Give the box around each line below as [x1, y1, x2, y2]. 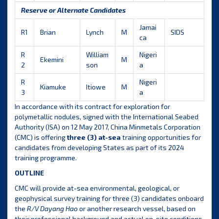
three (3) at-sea [67, 133, 122, 142]
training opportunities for [122, 133, 201, 142]
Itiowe [86, 83, 106, 91]
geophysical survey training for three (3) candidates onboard [15, 194, 204, 203]
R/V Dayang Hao [27, 204, 78, 213]
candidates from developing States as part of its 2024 [15, 143, 184, 152]
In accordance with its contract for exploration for [15, 102, 170, 111]
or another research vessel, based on [78, 204, 196, 213]
